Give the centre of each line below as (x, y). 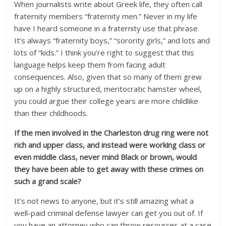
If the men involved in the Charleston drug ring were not (111, 133)
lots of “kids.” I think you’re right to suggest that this (104, 52)
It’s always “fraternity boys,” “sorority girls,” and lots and (112, 40)
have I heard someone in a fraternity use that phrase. (107, 28)
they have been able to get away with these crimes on (109, 169)
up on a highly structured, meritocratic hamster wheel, (108, 89)
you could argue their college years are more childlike (106, 101)
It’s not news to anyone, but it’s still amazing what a (104, 201)
